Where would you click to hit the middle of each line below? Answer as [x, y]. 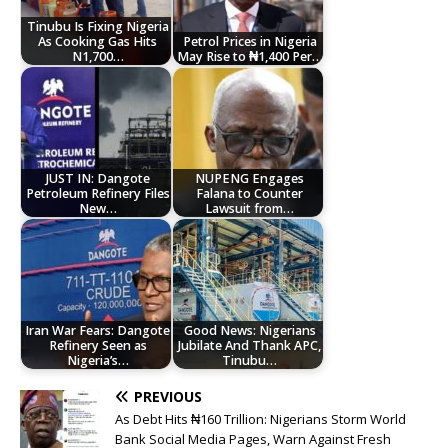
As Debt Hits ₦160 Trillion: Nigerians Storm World [260, 419]
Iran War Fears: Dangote [98, 330]
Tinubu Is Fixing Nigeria [97, 26]
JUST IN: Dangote [97, 178]
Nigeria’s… [97, 360]
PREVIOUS [168, 397]
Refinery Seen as [97, 345]
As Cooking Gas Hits [98, 41]
